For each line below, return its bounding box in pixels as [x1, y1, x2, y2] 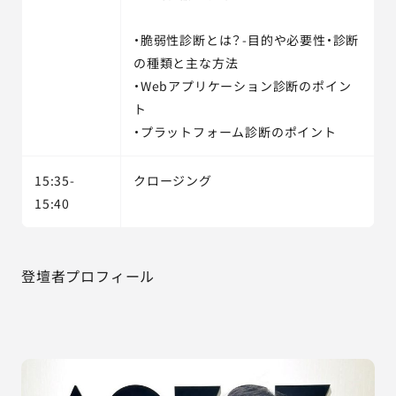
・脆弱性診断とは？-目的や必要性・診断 [133, 31, 360, 49]
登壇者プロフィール [21, 265, 156, 286]
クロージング [133, 171, 212, 189]
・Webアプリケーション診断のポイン [133, 77, 352, 95]
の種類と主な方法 [133, 54, 239, 72]
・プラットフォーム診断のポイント [133, 123, 337, 141]
